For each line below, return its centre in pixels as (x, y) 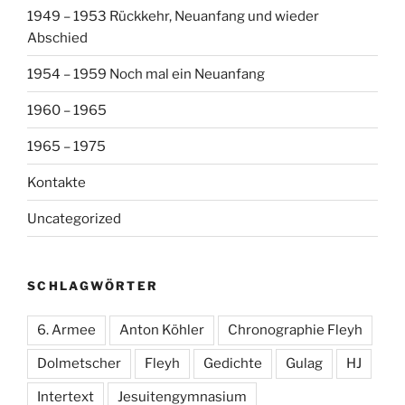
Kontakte (57, 182)
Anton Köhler (162, 330)
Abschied (57, 38)
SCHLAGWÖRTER (93, 286)
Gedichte (233, 363)
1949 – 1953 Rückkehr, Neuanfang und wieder (173, 16)
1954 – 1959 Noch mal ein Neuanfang (146, 74)
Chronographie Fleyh (295, 330)
